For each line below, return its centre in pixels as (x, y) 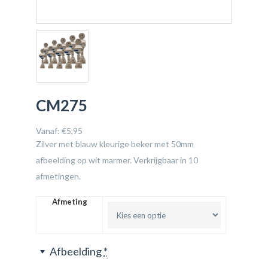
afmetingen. (58, 176)
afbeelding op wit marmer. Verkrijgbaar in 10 (117, 160)
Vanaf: (49, 131)
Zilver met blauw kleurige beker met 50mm (116, 144)
